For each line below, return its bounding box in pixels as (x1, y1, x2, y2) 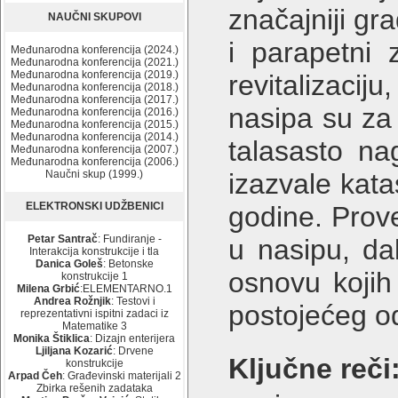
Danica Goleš (35, 258, 103, 270)
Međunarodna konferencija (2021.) (10, 56, 179, 68)
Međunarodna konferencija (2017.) (10, 93, 179, 106)
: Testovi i (110, 295, 155, 307)
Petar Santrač (27, 233, 98, 245)
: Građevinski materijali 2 (61, 370, 181, 382)
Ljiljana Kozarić (35, 345, 113, 357)
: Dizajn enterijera (90, 332, 175, 345)
